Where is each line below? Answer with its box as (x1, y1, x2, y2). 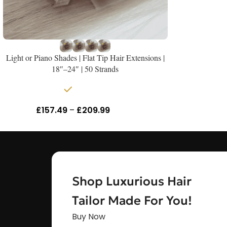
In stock (74, 84, 107, 96)
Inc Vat (112, 106, 135, 115)
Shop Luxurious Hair (71, 174, 192, 190)
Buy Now (71, 211, 107, 223)
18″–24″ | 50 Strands (52, 63, 119, 74)
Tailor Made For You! (71, 193, 192, 209)
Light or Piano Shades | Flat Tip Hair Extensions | (6, 52, 165, 63)
